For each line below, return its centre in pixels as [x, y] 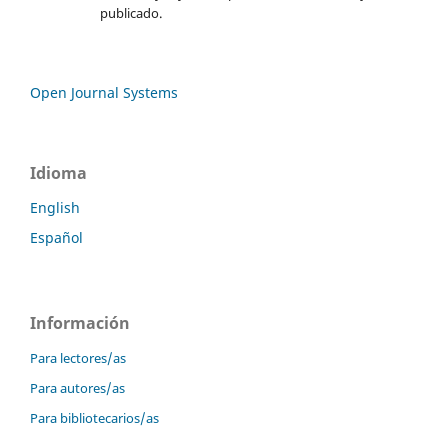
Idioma [58, 173]
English [55, 208]
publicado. [130, 13]
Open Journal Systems [104, 93]
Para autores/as [77, 388]
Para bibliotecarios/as [94, 418]
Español [56, 238]
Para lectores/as [78, 358]
